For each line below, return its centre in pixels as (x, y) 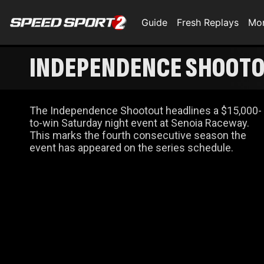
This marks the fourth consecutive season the (138, 135)
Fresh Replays (208, 22)
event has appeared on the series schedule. (131, 148)
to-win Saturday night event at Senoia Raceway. (139, 123)
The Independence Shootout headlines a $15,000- (146, 110)
